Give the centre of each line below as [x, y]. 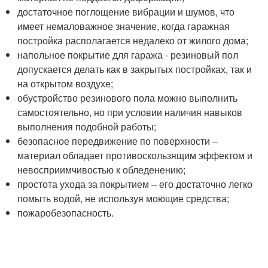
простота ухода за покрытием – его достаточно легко [135, 184]
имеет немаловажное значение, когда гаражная [124, 26]
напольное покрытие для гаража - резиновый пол [128, 54]
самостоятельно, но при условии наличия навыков [130, 112]
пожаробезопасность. [66, 212]
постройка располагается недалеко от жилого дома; [133, 40]
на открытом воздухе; [66, 83]
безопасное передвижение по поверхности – [118, 141]
